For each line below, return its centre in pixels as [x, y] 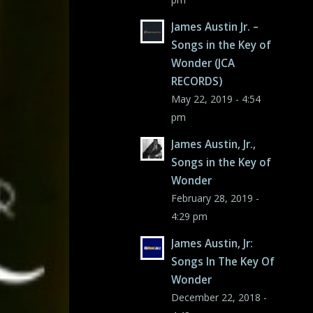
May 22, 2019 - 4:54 [216, 99]
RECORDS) [197, 81]
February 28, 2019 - [216, 198]
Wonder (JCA [203, 63]
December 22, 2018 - [219, 297]
